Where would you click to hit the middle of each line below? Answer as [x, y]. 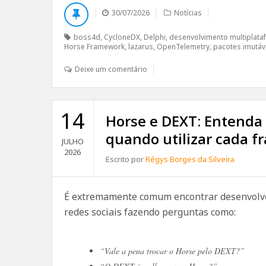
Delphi [155, 37]
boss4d [87, 37]
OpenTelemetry [183, 47]
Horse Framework [94, 47]
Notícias [188, 13]
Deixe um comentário [111, 69]
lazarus [141, 47]
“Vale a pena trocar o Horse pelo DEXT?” [172, 251]
